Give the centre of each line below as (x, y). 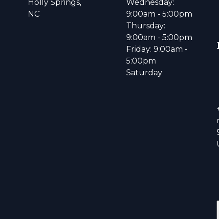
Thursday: (145, 26)
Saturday (144, 73)
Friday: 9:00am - (157, 49)
